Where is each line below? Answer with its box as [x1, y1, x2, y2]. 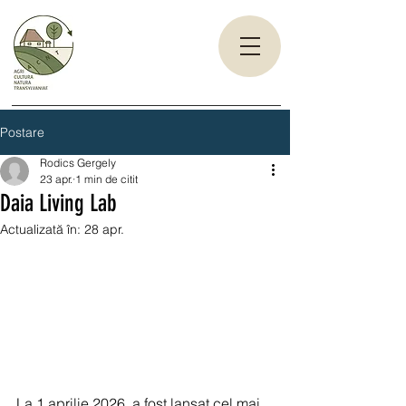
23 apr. [40, 172, 72, 186]
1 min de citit [75, 172, 138, 186]
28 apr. [84, 221, 124, 237]
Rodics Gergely [40, 156, 116, 169]
